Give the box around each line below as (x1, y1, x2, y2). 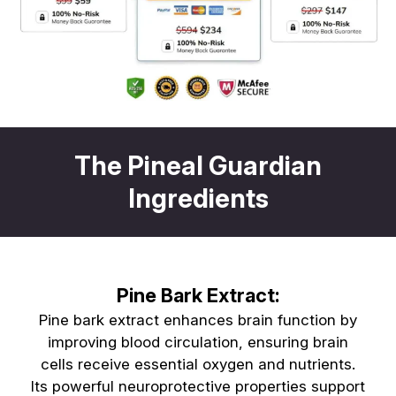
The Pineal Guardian (74, 150, 322, 182)
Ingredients (127, 183, 269, 215)
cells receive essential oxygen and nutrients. (41, 355, 355, 374)
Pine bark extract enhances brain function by (39, 311, 357, 330)
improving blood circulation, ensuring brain (48, 333, 348, 352)
